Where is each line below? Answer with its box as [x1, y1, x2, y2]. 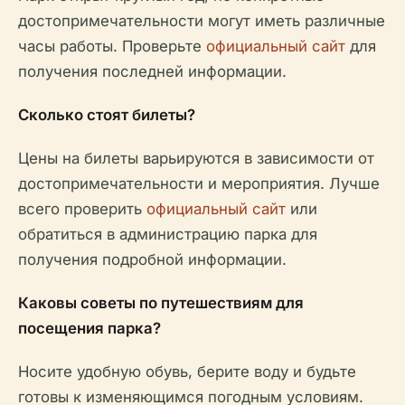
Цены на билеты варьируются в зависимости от [18, 149, 374, 168]
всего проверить [18, 200, 146, 219]
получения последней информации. [18, 62, 287, 81]
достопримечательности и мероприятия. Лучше [18, 174, 380, 193]
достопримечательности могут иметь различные [18, 12, 385, 31]
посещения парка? [18, 319, 161, 338]
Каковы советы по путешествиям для [18, 294, 304, 313]
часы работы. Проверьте [18, 37, 206, 56]
